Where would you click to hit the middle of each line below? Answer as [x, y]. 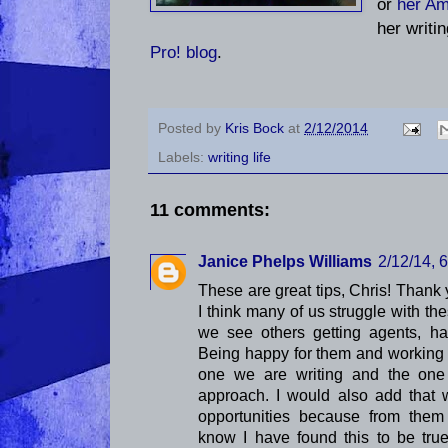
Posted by [191, 128]
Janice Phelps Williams [285, 261]
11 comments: [210, 209]
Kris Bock [256, 128]
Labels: [183, 156]
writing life [239, 156]
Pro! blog [183, 52]
